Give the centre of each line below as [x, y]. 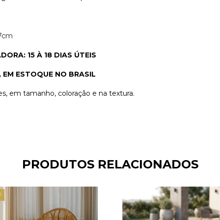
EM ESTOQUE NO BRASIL [48, 74]
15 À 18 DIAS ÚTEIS [61, 55]
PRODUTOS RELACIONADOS [110, 164]
